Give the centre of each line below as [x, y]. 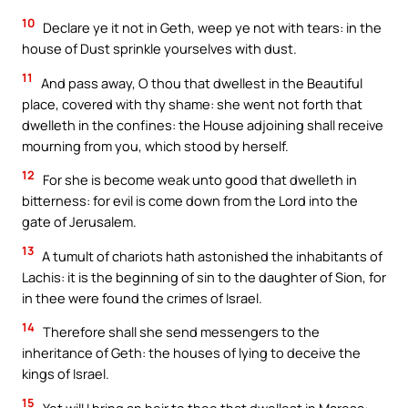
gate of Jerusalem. [79, 222]
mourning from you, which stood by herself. [155, 145]
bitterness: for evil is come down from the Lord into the [190, 201]
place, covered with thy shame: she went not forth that [192, 103]
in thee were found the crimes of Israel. [142, 297]
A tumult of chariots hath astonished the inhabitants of [211, 255]
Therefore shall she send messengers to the [180, 332]
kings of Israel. [66, 374]
